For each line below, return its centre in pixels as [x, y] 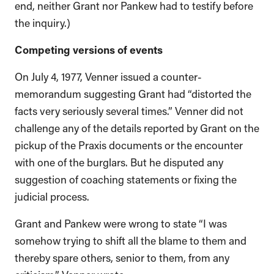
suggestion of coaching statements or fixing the [126, 178]
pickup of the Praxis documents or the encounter [129, 144]
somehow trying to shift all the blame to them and [131, 239]
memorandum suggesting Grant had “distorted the [133, 93]
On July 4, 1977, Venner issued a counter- [108, 76]
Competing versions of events [89, 49]
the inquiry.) [43, 22]
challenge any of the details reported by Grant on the [137, 127]
